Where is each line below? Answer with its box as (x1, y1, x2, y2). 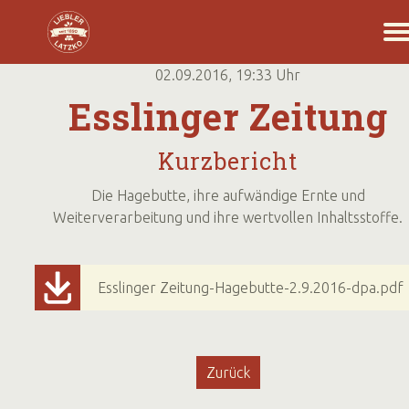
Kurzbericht (158, 146, 299, 176)
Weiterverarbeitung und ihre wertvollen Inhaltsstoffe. (53, 209, 404, 225)
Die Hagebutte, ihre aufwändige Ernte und (91, 187, 365, 204)
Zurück (206, 364, 250, 381)
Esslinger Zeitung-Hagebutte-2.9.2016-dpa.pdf (98, 279, 404, 296)
